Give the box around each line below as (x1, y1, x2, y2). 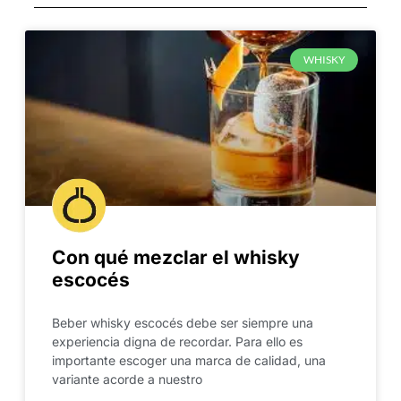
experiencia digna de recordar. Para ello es (51, 333, 303, 349)
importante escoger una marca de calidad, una (51, 352, 326, 368)
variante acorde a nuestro (51, 371, 202, 387)
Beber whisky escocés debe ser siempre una (51, 314, 313, 330)
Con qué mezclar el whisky (51, 245, 300, 269)
